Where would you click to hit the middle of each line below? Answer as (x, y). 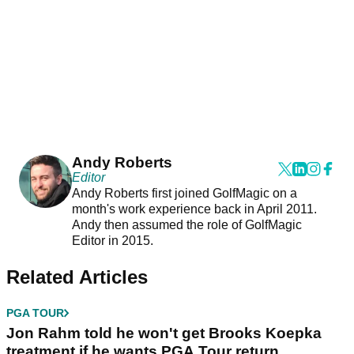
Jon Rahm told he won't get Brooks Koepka (164, 333)
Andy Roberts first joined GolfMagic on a (184, 194)
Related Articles (77, 277)
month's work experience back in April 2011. (194, 209)
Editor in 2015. (114, 241)
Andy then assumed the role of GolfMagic (186, 225)
